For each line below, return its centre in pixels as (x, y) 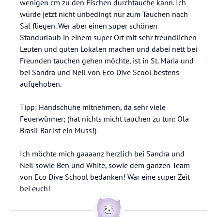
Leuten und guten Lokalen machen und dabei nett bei (108, 49)
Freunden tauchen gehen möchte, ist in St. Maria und (107, 61)
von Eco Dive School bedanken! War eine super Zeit (105, 177)
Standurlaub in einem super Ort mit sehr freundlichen (108, 37)
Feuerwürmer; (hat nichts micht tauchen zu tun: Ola (104, 119)
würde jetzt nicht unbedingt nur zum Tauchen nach (104, 14)
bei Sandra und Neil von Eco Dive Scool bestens (100, 72)
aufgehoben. (41, 84)
